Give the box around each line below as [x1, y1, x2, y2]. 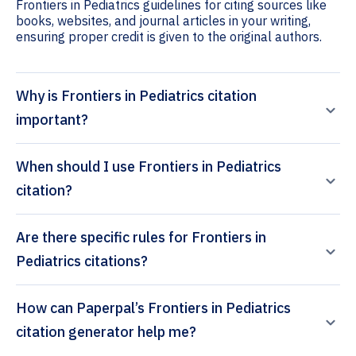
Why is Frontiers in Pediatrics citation [16, 87, 257, 106]
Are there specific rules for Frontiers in [16, 228, 266, 247]
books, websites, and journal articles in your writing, [16, 13, 311, 29]
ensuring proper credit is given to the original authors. [16, 29, 322, 45]
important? [16, 110, 88, 130]
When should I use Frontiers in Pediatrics [16, 157, 281, 176]
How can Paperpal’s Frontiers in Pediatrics [16, 299, 76, 318]
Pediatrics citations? [16, 252, 148, 271]
